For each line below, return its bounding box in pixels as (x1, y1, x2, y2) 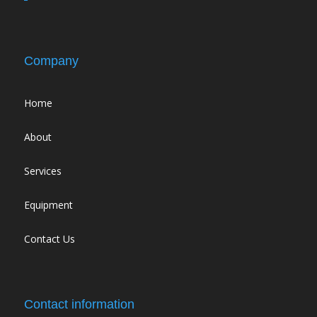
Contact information (23, 297, 134, 312)
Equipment (23, 198, 73, 212)
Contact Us (23, 232, 75, 246)
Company (23, 54, 79, 69)
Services (23, 164, 62, 178)
